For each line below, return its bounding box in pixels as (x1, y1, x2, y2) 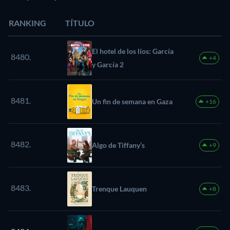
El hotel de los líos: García (92, 46, 174, 55)
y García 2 (92, 60, 124, 69)
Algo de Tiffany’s (92, 140, 145, 149)
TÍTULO (65, 17, 94, 28)
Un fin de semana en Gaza (92, 97, 172, 106)
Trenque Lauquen (92, 184, 147, 193)
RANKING (9, 17, 46, 28)
